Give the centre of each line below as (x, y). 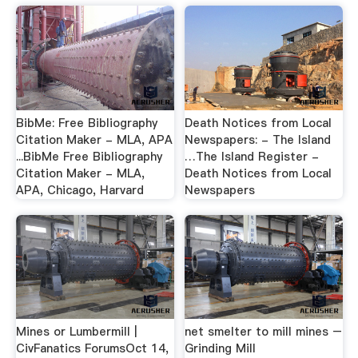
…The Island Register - (252, 157)
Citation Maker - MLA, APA (94, 140)
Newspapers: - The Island (258, 140)
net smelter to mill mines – (264, 332)
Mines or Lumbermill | (76, 332)
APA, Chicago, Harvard (80, 190)
